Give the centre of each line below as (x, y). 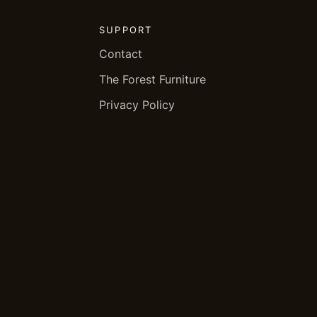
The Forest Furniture (153, 79)
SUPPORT (126, 30)
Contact (121, 54)
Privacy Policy (137, 105)
